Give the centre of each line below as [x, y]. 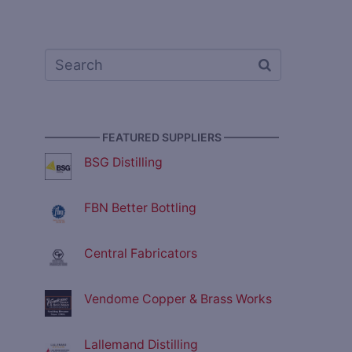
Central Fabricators [141, 254]
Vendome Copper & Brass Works [178, 299]
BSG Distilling [123, 163]
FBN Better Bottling [140, 208]
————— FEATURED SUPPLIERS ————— [162, 137]
